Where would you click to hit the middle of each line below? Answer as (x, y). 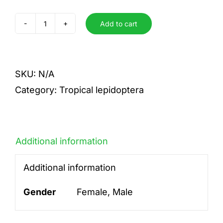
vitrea (56, 30)
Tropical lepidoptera (102, 90)
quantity (62, 46)
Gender (39, 192)
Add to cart (119, 23)
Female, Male (105, 192)
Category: (37, 90)
